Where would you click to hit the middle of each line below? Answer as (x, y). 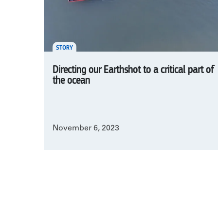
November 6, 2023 (86, 128)
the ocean (71, 81)
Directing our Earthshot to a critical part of (133, 70)
